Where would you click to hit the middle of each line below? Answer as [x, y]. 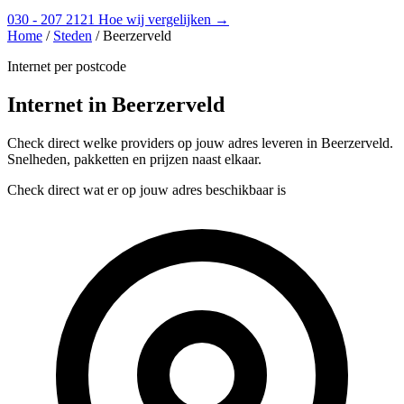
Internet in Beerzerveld [116, 104]
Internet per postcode [67, 66]
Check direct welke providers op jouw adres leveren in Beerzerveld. [200, 142]
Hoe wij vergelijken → [164, 19]
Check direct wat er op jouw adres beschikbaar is [147, 189]
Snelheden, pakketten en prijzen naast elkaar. [134, 159]
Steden [73, 36]
